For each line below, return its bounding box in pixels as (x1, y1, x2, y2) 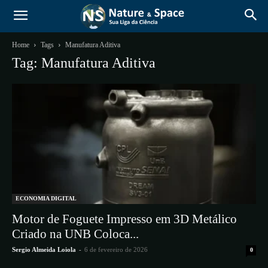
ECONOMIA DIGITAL (16, 195, 77, 202)
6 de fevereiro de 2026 (84, 246, 148, 254)
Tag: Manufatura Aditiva (12, 55, 156, 71)
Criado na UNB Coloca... (12, 227, 139, 242)
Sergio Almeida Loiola (12, 246, 76, 254)
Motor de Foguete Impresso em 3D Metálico (12, 212, 237, 227)
